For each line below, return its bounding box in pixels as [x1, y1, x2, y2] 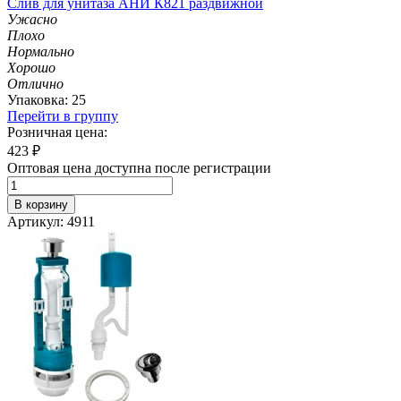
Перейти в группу [7, 107, 118, 124]
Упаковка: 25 [7, 91, 86, 107]
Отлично [7, 75, 64, 91]
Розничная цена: [7, 124, 107, 140]
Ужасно [7, 11, 57, 27]
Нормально [7, 43, 74, 59]
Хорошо [7, 59, 55, 75]
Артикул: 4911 [7, 213, 95, 229]
